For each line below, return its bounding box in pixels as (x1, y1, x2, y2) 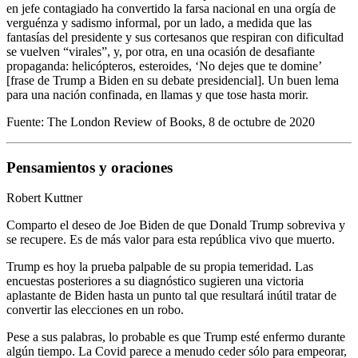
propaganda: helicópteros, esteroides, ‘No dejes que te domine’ (6, 58, 321, 73)
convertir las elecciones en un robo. (6, 303, 184, 317)
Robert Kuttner (6, 191, 82, 205)
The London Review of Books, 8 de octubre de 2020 (47, 114, 315, 129)
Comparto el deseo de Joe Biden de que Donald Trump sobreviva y (6, 218, 345, 233)
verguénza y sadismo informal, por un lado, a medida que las (6, 15, 312, 30)
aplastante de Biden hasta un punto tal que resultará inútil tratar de (6, 288, 336, 303)
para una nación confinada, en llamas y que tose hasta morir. (6, 87, 308, 101)
